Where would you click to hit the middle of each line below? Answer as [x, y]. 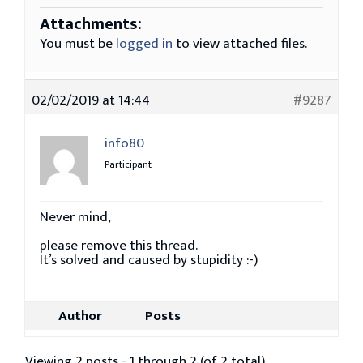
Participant [128, 164]
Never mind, [75, 217]
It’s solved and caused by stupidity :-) [149, 260]
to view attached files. [240, 43]
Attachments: [91, 24]
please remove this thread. [119, 245]
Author [80, 316]
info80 [124, 143]
